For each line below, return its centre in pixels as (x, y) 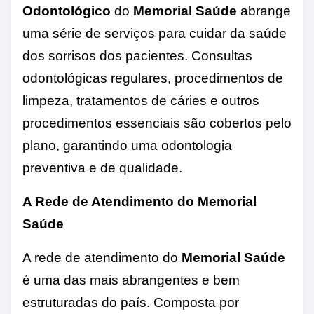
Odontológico (67, 11)
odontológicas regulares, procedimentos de (153, 78)
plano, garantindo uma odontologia (127, 146)
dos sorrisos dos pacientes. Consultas (137, 56)
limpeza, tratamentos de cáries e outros (141, 101)
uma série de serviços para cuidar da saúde (155, 34)
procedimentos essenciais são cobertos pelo (157, 123)
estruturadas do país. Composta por (131, 303)
